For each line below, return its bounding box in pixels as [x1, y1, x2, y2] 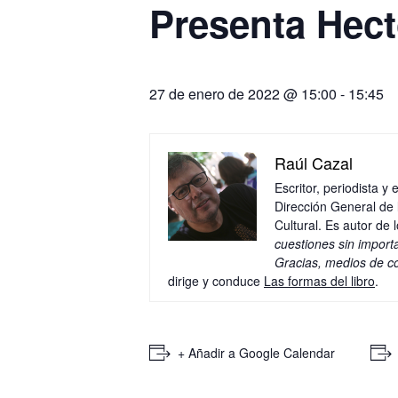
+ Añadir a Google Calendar [178, 343, 335, 362]
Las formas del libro [264, 271, 375, 290]
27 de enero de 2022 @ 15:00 [149, 83, 337, 104]
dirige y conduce [168, 271, 264, 290]
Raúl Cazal [275, 150, 353, 174]
